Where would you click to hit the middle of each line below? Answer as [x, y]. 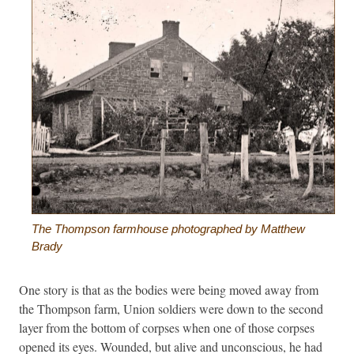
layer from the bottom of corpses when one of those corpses [167, 327]
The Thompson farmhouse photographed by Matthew [168, 228]
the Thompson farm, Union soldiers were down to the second [171, 308]
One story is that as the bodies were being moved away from [169, 289]
